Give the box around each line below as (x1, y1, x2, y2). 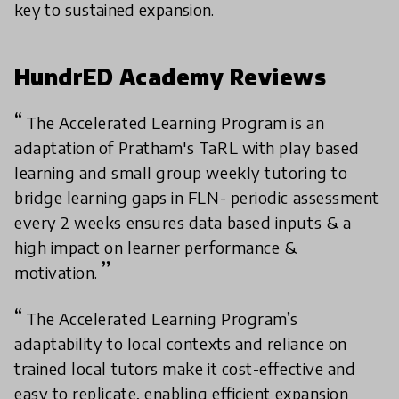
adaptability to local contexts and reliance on (14, 332, 347, 354)
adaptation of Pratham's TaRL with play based (14, 136, 360, 158)
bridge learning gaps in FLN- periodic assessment (14, 186, 379, 208)
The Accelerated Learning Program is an (25, 111, 325, 133)
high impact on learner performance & (14, 236, 297, 257)
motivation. (14, 261, 98, 282)
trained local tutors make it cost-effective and (14, 357, 356, 379)
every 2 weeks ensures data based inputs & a (14, 211, 352, 232)
